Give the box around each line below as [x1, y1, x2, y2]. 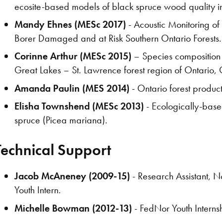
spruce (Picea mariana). [14, 113, 108, 127]
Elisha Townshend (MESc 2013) [14, 100, 144, 113]
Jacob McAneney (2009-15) [14, 169, 130, 183]
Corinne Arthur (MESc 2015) [14, 50, 132, 63]
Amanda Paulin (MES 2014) [14, 81, 130, 95]
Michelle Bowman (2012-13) [14, 201, 132, 215]
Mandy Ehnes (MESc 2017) [14, 17, 126, 31]
